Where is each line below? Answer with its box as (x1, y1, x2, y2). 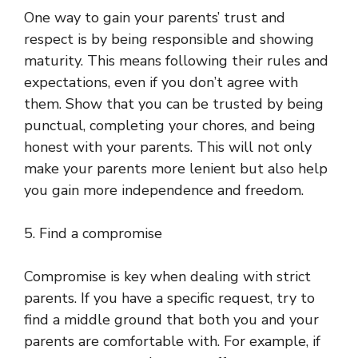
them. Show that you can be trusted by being (24, 94, 324, 114)
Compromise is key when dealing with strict (24, 267, 311, 287)
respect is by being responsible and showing (24, 30, 314, 50)
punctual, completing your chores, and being (24, 116, 316, 136)
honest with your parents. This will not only (24, 137, 312, 157)
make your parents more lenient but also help (24, 159, 328, 179)
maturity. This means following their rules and (24, 51, 328, 71)
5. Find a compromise (24, 224, 162, 244)
